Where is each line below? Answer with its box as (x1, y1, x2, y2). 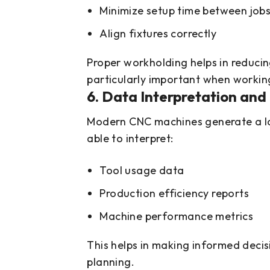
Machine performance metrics (99, 209, 254, 224)
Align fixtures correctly (99, 27, 217, 41)
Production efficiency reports (99, 186, 250, 201)
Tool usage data (99, 163, 184, 178)
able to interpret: (87, 131, 174, 146)
